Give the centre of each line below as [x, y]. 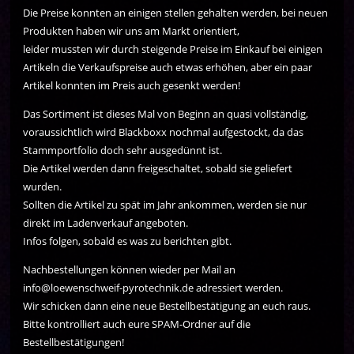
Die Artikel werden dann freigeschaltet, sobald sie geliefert [158, 169]
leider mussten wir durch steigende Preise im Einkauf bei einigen [173, 49]
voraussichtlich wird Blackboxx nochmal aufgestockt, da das [164, 132]
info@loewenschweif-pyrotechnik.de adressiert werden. [153, 288]
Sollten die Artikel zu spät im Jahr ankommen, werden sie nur [165, 205]
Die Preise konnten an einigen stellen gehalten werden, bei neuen [176, 13]
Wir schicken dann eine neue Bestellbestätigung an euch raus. [167, 306]
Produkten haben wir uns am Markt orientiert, [132, 31]
